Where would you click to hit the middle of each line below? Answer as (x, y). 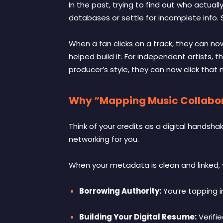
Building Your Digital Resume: (138, 217)
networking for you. (104, 139)
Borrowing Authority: (120, 191)
